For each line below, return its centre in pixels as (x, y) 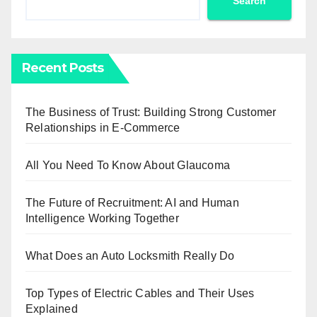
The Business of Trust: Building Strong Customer (151, 113)
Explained (52, 309)
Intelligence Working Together (102, 219)
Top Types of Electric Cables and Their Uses (140, 294)
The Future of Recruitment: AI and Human (132, 203)
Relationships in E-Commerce (103, 128)
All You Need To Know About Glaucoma (128, 166)
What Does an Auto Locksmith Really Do (130, 256)
